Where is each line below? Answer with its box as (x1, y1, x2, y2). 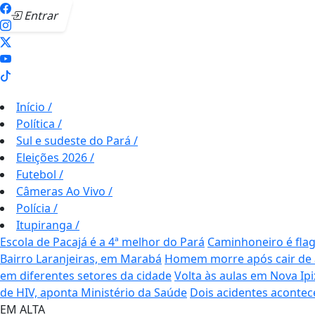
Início (16, 99, 48, 115)
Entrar (20, 8, 61, 23)
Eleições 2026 (16, 150, 90, 165)
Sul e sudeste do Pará (16, 133, 134, 148)
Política (16, 116, 58, 131)
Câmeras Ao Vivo (16, 184, 108, 199)
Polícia (16, 200, 53, 216)
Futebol (16, 167, 59, 182)
